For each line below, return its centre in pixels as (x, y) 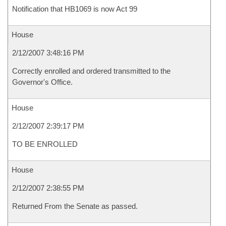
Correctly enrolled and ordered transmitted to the (91, 71)
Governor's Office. (42, 82)
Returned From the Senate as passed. (75, 206)
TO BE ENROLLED (45, 144)
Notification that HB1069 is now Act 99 (75, 9)
